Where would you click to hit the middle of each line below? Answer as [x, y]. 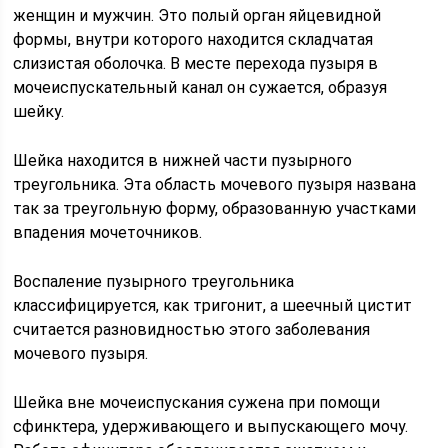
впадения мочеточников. [108, 232]
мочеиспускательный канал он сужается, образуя [200, 87]
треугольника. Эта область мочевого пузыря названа [215, 184]
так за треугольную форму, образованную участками [215, 208]
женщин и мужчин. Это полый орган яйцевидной [197, 15]
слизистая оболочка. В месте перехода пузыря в [196, 63]
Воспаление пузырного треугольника [154, 281]
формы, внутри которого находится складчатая [193, 39]
